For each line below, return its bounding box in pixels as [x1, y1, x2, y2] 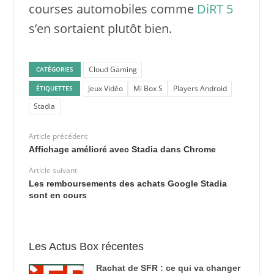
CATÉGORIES [36, 65, 74, 74]
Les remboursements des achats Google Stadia [28, 179, 227, 189]
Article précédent [28, 131, 87, 142]
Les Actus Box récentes [28, 240, 144, 253]
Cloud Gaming [88, 64, 137, 75]
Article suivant [28, 165, 77, 176]
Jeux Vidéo [87, 83, 123, 94]
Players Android [172, 83, 227, 94]
